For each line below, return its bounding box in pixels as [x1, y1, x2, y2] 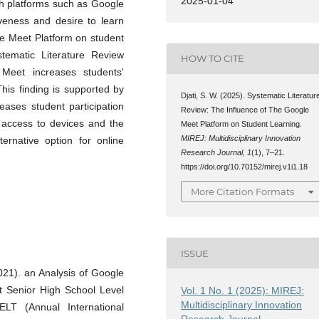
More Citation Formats [191, 186, 295, 198]
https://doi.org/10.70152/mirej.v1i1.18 [181, 162, 308, 171]
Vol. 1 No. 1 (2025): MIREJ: [181, 284, 305, 296]
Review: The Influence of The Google [181, 105, 310, 114]
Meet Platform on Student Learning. [181, 119, 303, 128]
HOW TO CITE [181, 53, 245, 65]
